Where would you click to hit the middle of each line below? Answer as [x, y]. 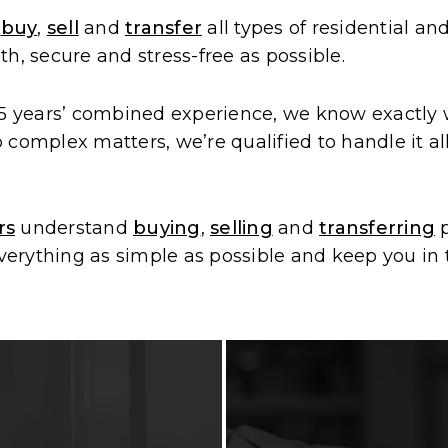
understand [74, 228]
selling [241, 228]
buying [167, 228]
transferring [377, 228]
